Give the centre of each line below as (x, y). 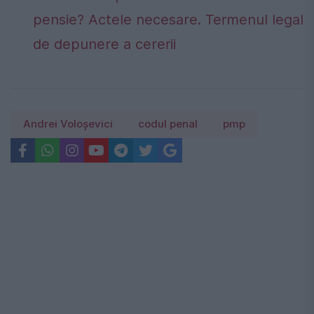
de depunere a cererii (104, 45)
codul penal (168, 124)
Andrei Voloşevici (68, 124)
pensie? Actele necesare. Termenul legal (168, 20)
